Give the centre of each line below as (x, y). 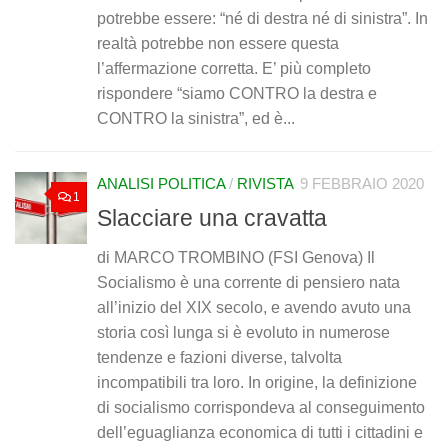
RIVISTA (265, 183)
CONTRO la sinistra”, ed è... (196, 118)
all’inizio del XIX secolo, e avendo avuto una (254, 308)
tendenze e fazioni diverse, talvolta (219, 358)
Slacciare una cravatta (212, 218)
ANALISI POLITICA (161, 183)
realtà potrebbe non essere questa (218, 43)
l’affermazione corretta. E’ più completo (234, 68)
